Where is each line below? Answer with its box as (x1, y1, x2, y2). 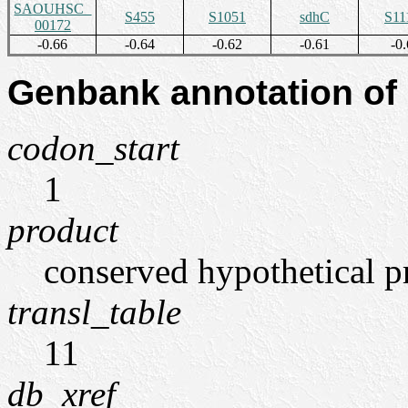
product (7, 210, 118, 250)
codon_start (7, 128, 179, 168)
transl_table (7, 292, 181, 331)
